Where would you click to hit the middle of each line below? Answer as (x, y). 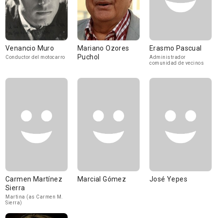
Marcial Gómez (102, 179)
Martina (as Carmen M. (34, 197)
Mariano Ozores (103, 48)
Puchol (89, 57)
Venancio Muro (30, 48)
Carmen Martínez (34, 179)
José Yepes (168, 179)
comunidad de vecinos (177, 63)
